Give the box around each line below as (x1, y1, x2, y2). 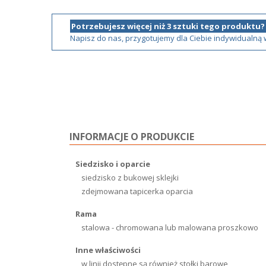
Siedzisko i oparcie (75, 159, 150, 169)
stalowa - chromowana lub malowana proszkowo (81, 222, 258, 233)
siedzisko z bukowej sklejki (81, 172, 179, 183)
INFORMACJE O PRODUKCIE (69, 130, 194, 143)
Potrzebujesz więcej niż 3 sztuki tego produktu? (71, 20, 265, 31)
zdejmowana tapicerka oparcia (81, 186, 193, 197)
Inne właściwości (75, 245, 141, 255)
